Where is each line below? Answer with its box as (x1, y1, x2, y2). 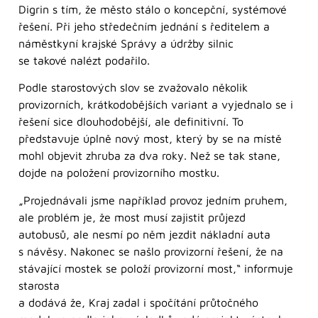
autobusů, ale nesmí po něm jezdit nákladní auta (18, 227, 270, 241)
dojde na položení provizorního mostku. (18, 166, 219, 180)
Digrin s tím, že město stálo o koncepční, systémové (18, 3, 287, 16)
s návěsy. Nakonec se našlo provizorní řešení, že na (18, 244, 283, 258)
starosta (18, 278, 60, 292)
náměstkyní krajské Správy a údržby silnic (18, 37, 234, 50)
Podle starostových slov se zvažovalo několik (18, 81, 248, 94)
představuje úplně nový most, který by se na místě (18, 132, 282, 146)
